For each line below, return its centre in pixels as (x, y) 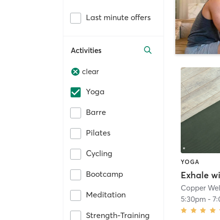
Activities (86, 50)
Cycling (99, 153)
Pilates (98, 133)
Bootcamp (105, 174)
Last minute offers (118, 17)
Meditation (106, 195)
